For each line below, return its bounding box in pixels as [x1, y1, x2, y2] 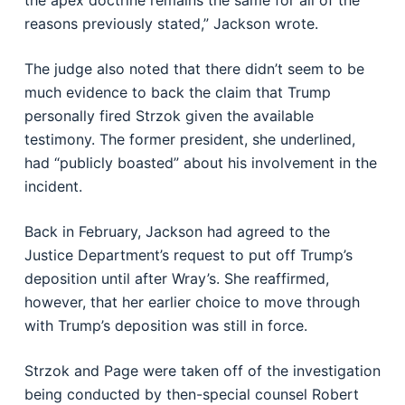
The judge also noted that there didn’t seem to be [24, 60, 364, 78]
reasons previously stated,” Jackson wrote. [24, 14, 318, 33]
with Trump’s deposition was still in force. [24, 316, 307, 334]
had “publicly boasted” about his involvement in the [24, 154, 377, 172]
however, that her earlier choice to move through [24, 293, 360, 311]
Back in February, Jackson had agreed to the [24, 222, 330, 240]
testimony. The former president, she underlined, [24, 130, 355, 148]
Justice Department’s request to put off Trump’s [24, 246, 353, 264]
